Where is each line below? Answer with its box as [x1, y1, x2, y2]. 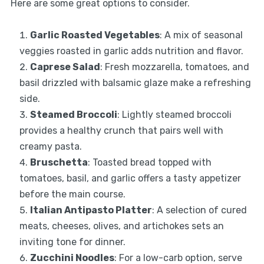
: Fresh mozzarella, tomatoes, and [100, 61, 249, 73]
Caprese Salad [29, 61, 100, 73]
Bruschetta [29, 157, 88, 169]
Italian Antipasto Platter [29, 204, 152, 216]
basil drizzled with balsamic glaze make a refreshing [19, 77, 251, 89]
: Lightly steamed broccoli [117, 109, 232, 121]
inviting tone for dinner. [19, 236, 126, 248]
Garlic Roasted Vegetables [29, 29, 160, 41]
